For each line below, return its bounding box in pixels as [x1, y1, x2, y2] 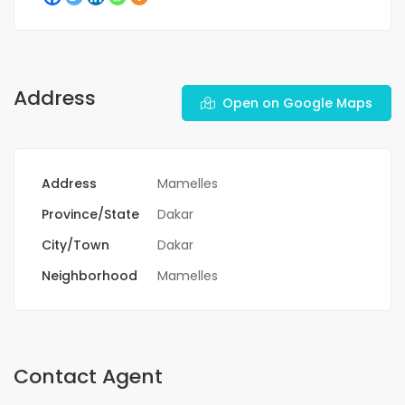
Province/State [42, 205, 139, 224]
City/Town [42, 236, 109, 255]
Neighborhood [42, 267, 137, 286]
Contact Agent [14, 363, 163, 391]
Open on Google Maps [222, 94, 372, 113]
